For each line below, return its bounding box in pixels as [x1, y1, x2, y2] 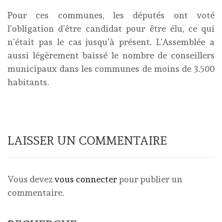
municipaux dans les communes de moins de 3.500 [7, 63, 215, 74]
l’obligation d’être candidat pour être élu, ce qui [7, 23, 215, 34]
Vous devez [7, 174, 55, 184]
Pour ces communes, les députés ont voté [7, 10, 215, 20]
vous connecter [55, 174, 117, 184]
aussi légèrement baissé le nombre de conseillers [7, 50, 215, 60]
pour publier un [117, 174, 182, 184]
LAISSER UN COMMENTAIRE [7, 133, 167, 148]
